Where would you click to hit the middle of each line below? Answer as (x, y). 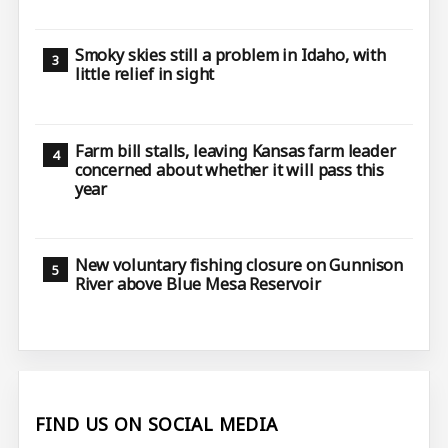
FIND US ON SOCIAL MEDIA (156, 423)
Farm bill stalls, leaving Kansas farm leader (235, 150)
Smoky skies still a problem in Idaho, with (230, 55)
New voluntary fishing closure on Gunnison (239, 265)
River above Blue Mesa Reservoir (197, 284)
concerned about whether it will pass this (229, 169)
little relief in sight (144, 74)
